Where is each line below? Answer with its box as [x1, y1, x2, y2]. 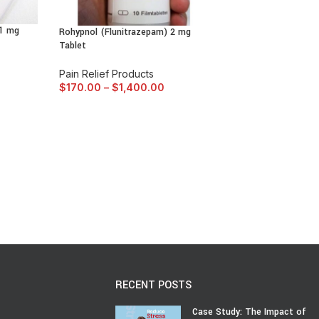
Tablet [58, 39, 86, 53]
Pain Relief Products [58, 68, 154, 80]
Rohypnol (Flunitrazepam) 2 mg [58, 26, 191, 39]
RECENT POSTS [115, 277, 192, 293]
